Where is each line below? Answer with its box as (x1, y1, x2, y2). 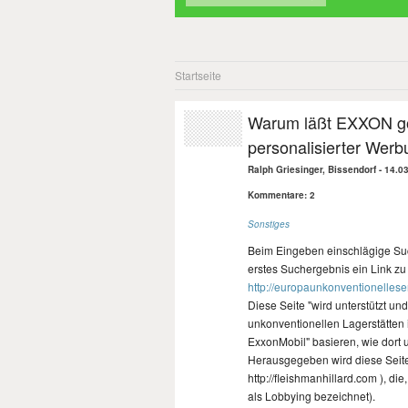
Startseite (175, 67, 221, 83)
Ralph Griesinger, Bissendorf (248, 163, 376, 176)
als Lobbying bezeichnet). (248, 388, 375, 403)
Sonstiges (248, 218, 290, 230)
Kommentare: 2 (248, 189, 315, 201)
